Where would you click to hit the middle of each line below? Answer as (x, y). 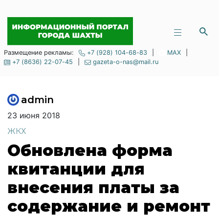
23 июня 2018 (34, 115)
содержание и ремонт (109, 206)
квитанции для (76, 169)
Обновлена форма (90, 150)
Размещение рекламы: (39, 53)
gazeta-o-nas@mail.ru (125, 62)
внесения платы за (93, 187)
